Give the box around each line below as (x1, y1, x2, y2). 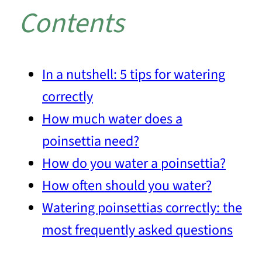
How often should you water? (42, 175, 212, 196)
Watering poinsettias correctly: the (42, 198, 242, 219)
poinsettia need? (42, 131, 139, 152)
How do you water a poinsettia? (42, 153, 226, 174)
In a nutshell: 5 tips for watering (42, 64, 225, 85)
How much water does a (42, 109, 182, 130)
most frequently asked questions (42, 220, 233, 241)
